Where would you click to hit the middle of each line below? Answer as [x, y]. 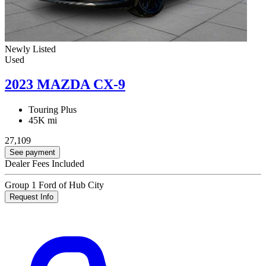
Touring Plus [53, 110]
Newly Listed [30, 49]
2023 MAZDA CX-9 [65, 85]
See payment [32, 153]
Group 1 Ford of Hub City [54, 185]
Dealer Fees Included [45, 164]
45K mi [43, 121]
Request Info [31, 197]
